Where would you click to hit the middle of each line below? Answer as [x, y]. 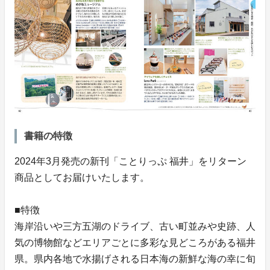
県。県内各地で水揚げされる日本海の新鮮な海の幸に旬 [135, 259]
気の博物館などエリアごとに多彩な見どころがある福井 [135, 242]
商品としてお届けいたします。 [82, 177]
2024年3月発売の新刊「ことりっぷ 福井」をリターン [130, 161]
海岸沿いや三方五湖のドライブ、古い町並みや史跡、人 [135, 226]
